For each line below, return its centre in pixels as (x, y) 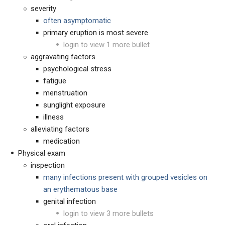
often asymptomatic (77, 21)
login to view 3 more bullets (108, 213)
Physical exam (42, 153)
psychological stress (77, 69)
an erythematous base (80, 189)
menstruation (65, 93)
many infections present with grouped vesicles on (125, 177)
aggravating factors (63, 57)
